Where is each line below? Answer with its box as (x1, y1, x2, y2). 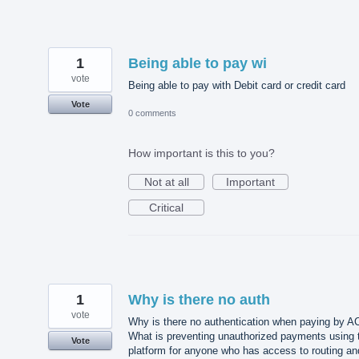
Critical (149, 201, 184, 215)
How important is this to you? (128, 147, 275, 160)
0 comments (128, 108, 176, 119)
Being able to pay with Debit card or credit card (128, 79, 345, 92)
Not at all (143, 175, 189, 189)
